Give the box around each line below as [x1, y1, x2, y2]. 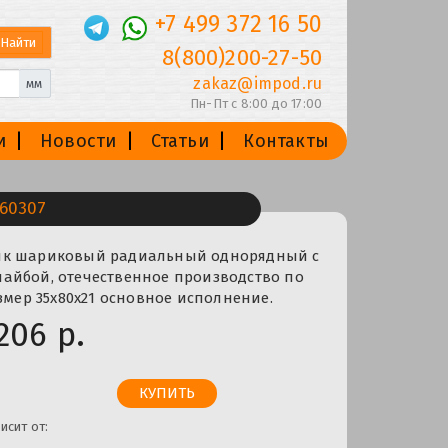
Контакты [243, 129, 330, 152]
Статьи [150, 129, 209, 152]
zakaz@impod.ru [193, 73, 323, 93]
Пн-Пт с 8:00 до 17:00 [189, 95, 323, 111]
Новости [40, 129, 117, 152]
